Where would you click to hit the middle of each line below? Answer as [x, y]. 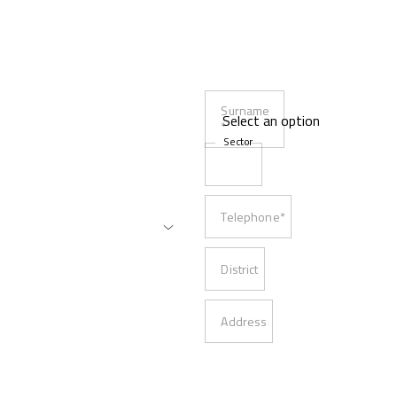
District [240, 269]
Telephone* [253, 217]
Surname [245, 110]
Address [244, 321]
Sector [239, 141]
